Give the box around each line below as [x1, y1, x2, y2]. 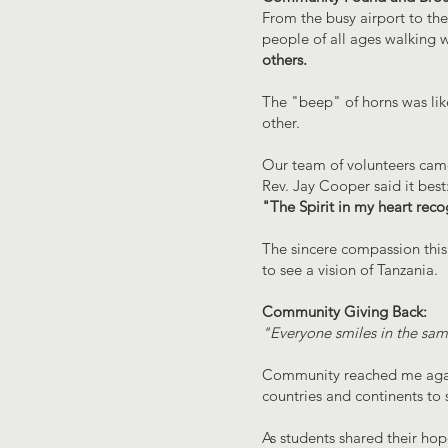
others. [262, 50, 307, 69]
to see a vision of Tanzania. [262, 260, 438, 279]
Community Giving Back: [262, 302, 427, 321]
